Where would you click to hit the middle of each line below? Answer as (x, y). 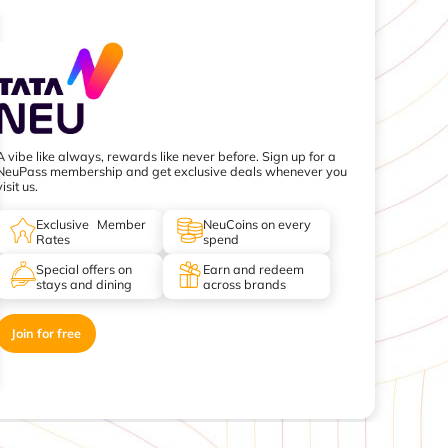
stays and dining (84, 283)
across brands (245, 283)
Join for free (45, 333)
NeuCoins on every (257, 224)
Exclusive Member (91, 224)
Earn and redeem (254, 268)
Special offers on (84, 268)
